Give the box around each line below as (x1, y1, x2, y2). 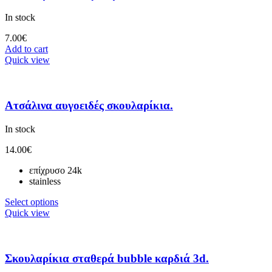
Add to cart (5, 44, 48, 55)
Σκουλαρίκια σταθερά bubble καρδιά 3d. (5, 251, 209, 265)
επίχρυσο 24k (29, 165, 82, 175)
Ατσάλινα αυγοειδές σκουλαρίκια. (5, 99, 173, 112)
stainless (29, 175, 61, 186)
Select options (5, 196, 58, 207)
